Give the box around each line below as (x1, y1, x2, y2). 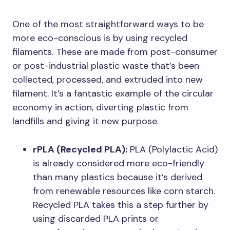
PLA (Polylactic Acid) (127, 143, 218, 156)
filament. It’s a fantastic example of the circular (12, 87, 214, 100)
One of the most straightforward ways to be (12, 17, 204, 30)
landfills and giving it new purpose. (12, 114, 159, 127)
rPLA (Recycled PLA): (33, 143, 127, 156)
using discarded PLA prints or (33, 212, 159, 225)
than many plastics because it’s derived (33, 170, 202, 183)
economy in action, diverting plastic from (12, 101, 188, 113)
